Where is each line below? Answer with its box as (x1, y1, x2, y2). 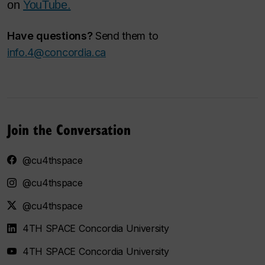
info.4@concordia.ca (7, 46, 106, 59)
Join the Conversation (7, 118, 131, 139)
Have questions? (7, 29, 93, 42)
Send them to (92, 29, 159, 42)
